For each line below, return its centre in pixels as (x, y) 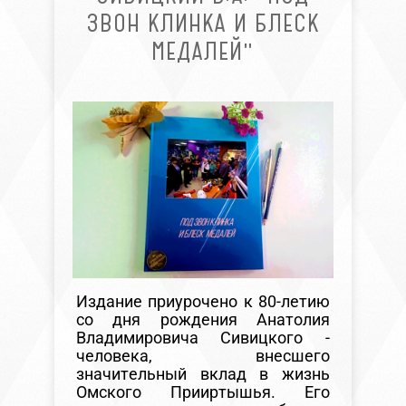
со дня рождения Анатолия (203, 320)
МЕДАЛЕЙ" (203, 51)
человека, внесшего (203, 356)
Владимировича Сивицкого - (203, 338)
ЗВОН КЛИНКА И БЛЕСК (203, 23)
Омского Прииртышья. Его (203, 392)
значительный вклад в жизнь (203, 374)
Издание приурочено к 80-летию (203, 302)
